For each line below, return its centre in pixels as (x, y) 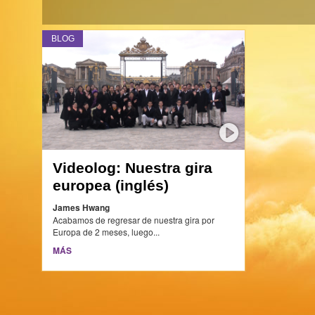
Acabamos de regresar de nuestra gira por (134, 219)
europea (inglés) (111, 185)
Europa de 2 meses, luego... (109, 231)
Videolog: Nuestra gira (133, 167)
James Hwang (82, 207)
